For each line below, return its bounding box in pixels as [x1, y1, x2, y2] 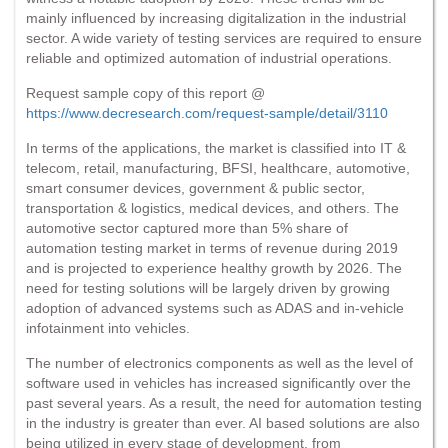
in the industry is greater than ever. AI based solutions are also [26, 414, 420, 431]
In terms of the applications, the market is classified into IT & [26, 139, 406, 156]
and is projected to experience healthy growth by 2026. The [26, 259, 402, 276]
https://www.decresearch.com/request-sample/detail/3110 [26, 104, 388, 121]
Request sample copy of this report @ [26, 84, 265, 101]
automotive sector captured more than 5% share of [26, 219, 348, 236]
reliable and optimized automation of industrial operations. [26, 49, 392, 66]
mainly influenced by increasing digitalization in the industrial [26, 9, 406, 26]
